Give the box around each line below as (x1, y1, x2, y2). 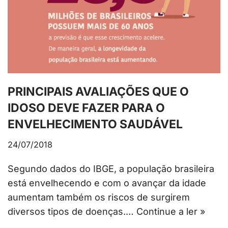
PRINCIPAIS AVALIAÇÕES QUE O (8, 84, 189, 99)
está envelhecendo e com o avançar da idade (8, 178, 206, 189)
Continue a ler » (136, 206, 205, 217)
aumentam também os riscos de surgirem (8, 192, 190, 203)
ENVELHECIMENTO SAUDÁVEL (8, 117, 183, 132)
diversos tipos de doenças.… (8, 206, 136, 217)
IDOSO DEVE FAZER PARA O (8, 101, 165, 116)
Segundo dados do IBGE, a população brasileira (8, 163, 214, 175)
